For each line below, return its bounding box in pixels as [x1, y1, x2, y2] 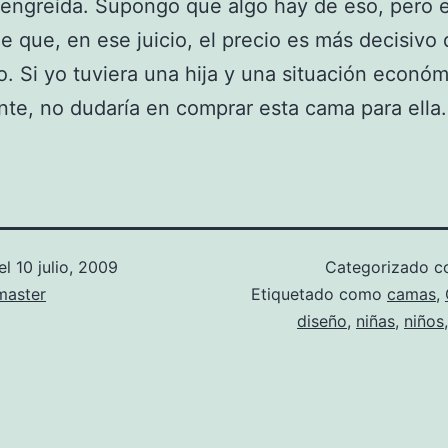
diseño [297, 311, 347, 331]
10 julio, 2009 [16, 257, 118, 277]
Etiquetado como [251, 284, 387, 304]
